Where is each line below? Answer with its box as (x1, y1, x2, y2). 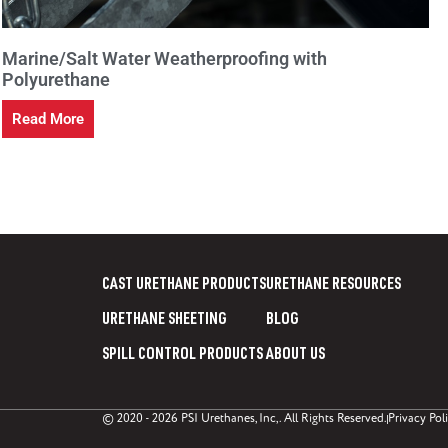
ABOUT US (266, 348, 325, 365)
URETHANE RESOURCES (266, 278, 401, 295)
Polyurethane (2, 69, 110, 91)
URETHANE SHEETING (102, 313, 227, 330)
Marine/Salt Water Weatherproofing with (2, 48, 327, 70)
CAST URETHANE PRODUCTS (102, 278, 266, 295)
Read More (12, 110, 84, 129)
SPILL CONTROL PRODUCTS (102, 348, 263, 365)
